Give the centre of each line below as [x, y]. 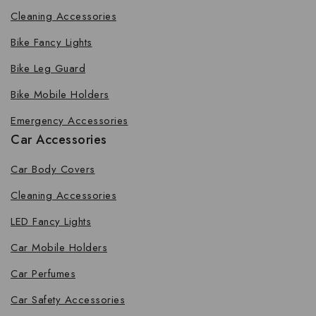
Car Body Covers [53, 170]
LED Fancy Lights [51, 222]
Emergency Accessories [69, 121]
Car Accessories [59, 140]
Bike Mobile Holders [60, 95]
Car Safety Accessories [68, 300]
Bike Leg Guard [48, 69]
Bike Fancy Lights [51, 43]
